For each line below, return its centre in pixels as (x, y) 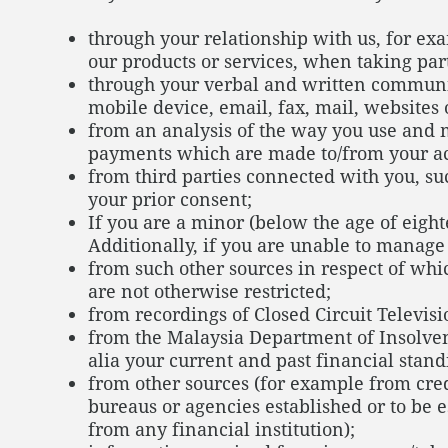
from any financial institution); (221, 429)
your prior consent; (172, 199)
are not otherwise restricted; (209, 291)
